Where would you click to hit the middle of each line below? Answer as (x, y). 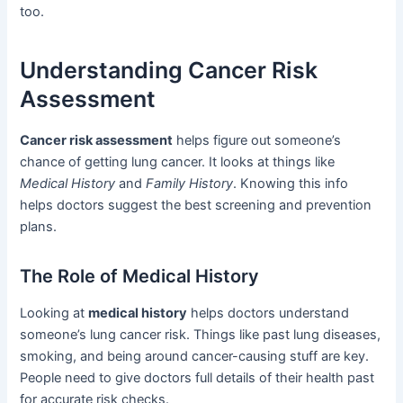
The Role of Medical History (140, 276)
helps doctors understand (269, 313)
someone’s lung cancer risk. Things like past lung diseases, (201, 334)
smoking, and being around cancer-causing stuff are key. (195, 356)
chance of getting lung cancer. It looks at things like (178, 161)
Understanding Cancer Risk (169, 71)
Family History (190, 183)
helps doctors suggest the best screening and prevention (196, 205)
